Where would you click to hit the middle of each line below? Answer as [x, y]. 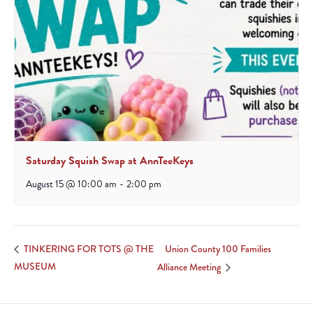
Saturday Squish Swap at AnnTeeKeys [110, 161]
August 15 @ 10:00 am [71, 184]
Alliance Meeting [190, 267]
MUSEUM [35, 267]
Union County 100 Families [218, 249]
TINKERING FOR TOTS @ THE [88, 249]
